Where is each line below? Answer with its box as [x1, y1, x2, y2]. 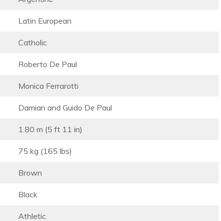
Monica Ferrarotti [18, 80, 78, 91]
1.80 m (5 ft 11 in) [18, 124, 82, 134]
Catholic [18, 37, 47, 47]
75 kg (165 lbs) [18, 146, 72, 156]
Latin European [18, 15, 72, 26]
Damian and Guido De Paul [18, 102, 112, 112]
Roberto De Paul [18, 59, 77, 69]
